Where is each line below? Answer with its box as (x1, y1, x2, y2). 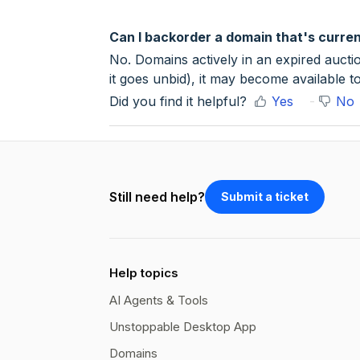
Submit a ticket (221, 190, 309, 204)
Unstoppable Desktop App (109, 319, 256, 335)
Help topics (109, 265, 178, 281)
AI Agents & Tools (109, 292, 208, 309)
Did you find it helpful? (109, 93, 247, 110)
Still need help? (109, 188, 205, 205)
